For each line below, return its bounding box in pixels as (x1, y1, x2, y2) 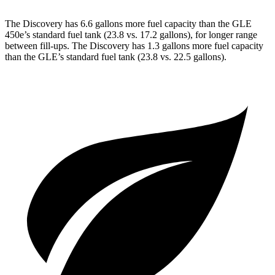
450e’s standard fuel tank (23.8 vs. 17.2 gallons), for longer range (5, 29, 257, 40)
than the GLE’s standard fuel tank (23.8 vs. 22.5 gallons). (5, 51, 227, 62)
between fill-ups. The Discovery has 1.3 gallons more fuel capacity (5, 40, 263, 51)
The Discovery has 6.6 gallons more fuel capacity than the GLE (5, 18, 252, 29)
